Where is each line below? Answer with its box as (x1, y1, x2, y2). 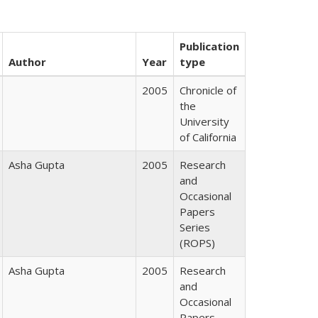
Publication (180, 39, 239, 53)
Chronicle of (180, 83, 236, 97)
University (180, 114, 229, 128)
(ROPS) (180, 236, 215, 250)
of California (180, 130, 236, 144)
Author (9, 55, 46, 69)
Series (180, 220, 210, 234)
